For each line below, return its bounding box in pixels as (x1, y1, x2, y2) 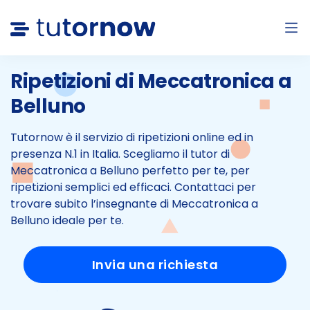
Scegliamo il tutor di (123, 146, 230, 162)
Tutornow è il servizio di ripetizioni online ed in (10, 129, 253, 145)
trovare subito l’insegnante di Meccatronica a (10, 196, 258, 212)
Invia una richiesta (91, 256, 219, 273)
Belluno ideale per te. (10, 212, 124, 228)
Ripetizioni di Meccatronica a (10, 68, 292, 95)
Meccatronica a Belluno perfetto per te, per (10, 163, 250, 179)
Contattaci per (172, 179, 256, 195)
